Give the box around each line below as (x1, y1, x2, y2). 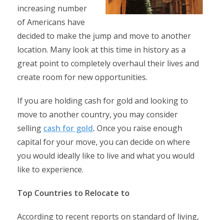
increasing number (17, 3, 87, 14)
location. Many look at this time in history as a (17, 44, 186, 55)
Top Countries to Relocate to (17, 188, 130, 198)
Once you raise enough (97, 123, 182, 134)
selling (17, 123, 43, 134)
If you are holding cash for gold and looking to (17, 95, 188, 106)
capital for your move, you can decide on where (17, 137, 190, 147)
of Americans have (17, 17, 85, 27)
